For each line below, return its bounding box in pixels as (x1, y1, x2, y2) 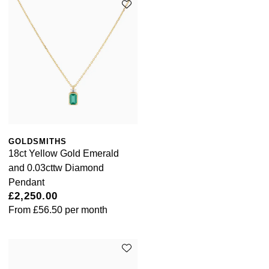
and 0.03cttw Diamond (8, 162, 104, 173)
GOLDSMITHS (8, 136, 67, 146)
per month (62, 204, 107, 215)
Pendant (8, 177, 44, 187)
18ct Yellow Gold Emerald (8, 148, 119, 159)
